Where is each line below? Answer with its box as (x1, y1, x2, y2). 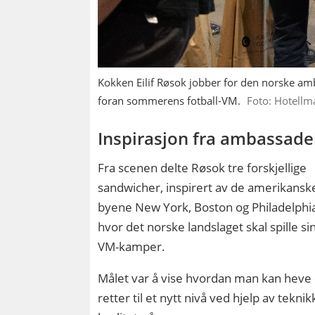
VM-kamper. (98, 238, 166, 255)
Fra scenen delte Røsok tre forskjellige (98, 160, 307, 176)
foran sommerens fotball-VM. (98, 93, 241, 108)
